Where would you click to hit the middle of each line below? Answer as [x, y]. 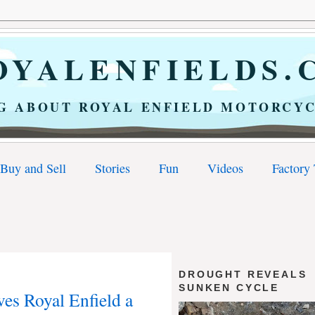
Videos [226, 168]
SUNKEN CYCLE [229, 287]
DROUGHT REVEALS [243, 274]
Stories [113, 168]
